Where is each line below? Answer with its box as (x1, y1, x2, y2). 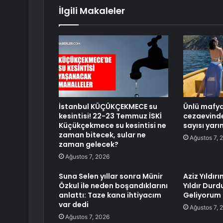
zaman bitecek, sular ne (59, 130, 146, 140)
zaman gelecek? (59, 139, 118, 150)
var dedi (59, 200, 89, 210)
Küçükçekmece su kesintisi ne (59, 120, 166, 131)
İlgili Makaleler (59, 4, 125, 17)
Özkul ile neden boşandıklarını (59, 181, 168, 191)
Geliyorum (183, 190, 221, 201)
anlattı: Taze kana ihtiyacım (59, 190, 161, 201)
